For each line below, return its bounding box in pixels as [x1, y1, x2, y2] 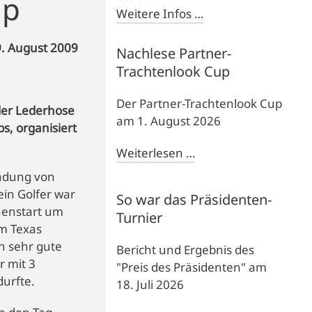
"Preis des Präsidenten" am [116, 258, 267, 275]
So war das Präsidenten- [116, 189, 272, 209]
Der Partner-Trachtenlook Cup [116, 95, 283, 111]
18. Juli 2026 [116, 276, 185, 292]
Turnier [116, 208, 163, 227]
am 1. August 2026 [116, 112, 221, 129]
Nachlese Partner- [116, 43, 232, 63]
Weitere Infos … [116, 5, 204, 22]
